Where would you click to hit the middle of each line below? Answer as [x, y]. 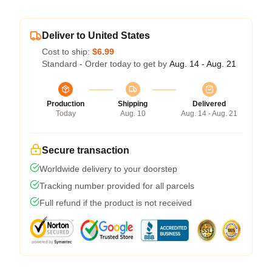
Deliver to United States [96, 35]
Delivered [209, 104]
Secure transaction [86, 150]
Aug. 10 [133, 113]
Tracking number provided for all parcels [117, 185]
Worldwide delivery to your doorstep [108, 168]
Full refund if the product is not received [116, 202]
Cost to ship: [67, 51]
